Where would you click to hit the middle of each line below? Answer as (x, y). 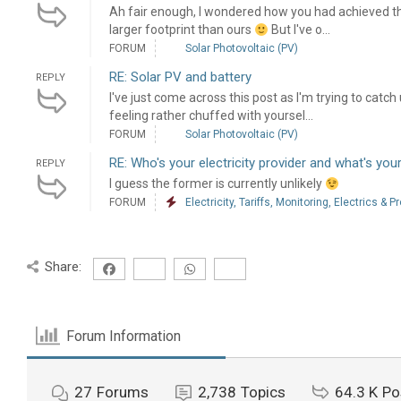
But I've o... (299, 30)
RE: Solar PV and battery (180, 77)
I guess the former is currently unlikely (217, 184)
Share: (64, 267)
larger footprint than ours (181, 30)
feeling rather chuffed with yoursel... (211, 116)
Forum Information (124, 336)
